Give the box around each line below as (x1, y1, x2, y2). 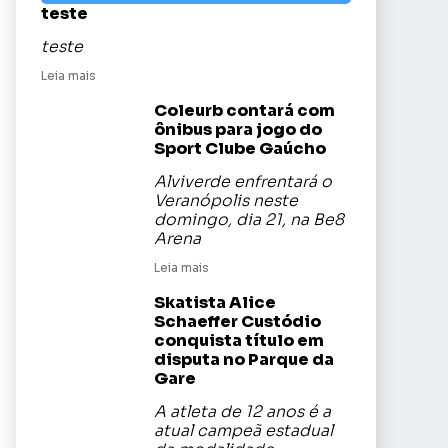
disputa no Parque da (154, 349, 334, 370)
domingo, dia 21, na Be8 (154, 210, 344, 230)
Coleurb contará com (154, 100, 335, 121)
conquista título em (154, 330, 324, 351)
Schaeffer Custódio (154, 311, 321, 332)
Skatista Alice (154, 292, 276, 313)
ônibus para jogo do (154, 119, 322, 140)
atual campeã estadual (154, 421, 333, 441)
